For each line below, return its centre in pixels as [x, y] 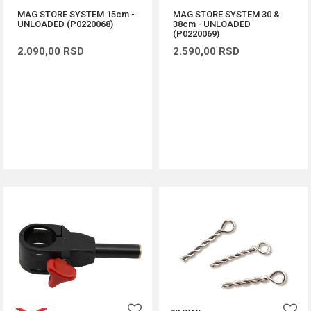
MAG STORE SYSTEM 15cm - [76, 14]
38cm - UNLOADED [212, 24]
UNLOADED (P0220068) [65, 24]
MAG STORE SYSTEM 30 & [226, 14]
